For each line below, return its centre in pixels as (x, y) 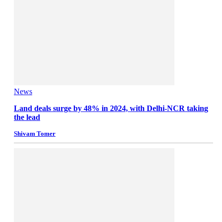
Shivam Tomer (35, 134)
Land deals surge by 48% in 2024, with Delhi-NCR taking (111, 109)
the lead (27, 117)
